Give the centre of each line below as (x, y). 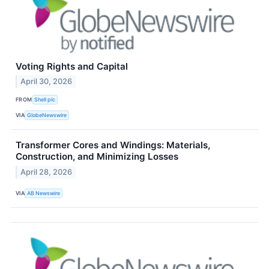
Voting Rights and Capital (72, 66)
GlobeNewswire (47, 115)
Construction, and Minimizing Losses (97, 157)
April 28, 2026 (47, 172)
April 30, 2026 (47, 82)
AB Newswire (44, 193)
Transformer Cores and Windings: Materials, (113, 145)
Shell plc (45, 99)
